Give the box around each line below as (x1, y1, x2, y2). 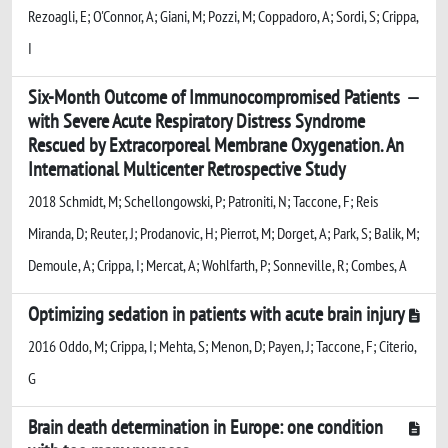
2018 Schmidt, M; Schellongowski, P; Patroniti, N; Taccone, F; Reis (28, 190, 378, 211)
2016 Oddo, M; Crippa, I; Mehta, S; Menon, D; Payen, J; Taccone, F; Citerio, (28, 335, 416, 356)
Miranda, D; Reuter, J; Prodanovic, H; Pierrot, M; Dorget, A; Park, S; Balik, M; (28, 222, 419, 243)
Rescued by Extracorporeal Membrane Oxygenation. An (28, 131, 404, 158)
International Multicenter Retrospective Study (28, 155, 346, 182)
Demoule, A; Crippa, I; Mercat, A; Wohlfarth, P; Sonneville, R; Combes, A (28, 254, 407, 275)
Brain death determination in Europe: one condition (28, 413, 383, 440)
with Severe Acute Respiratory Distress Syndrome (28, 107, 365, 134)
